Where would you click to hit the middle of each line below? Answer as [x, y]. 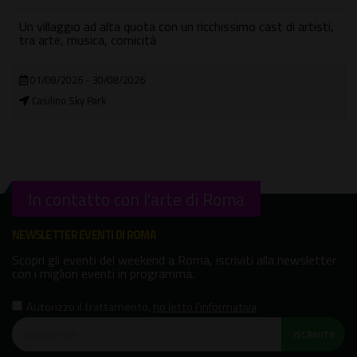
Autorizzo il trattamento [87, 306]
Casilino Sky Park [68, 101]
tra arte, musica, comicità [88, 40]
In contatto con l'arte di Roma [136, 199]
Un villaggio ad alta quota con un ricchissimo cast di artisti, [177, 27]
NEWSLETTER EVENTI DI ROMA [84, 235]
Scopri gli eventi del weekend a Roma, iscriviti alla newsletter [174, 259]
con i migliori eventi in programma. [103, 273]
